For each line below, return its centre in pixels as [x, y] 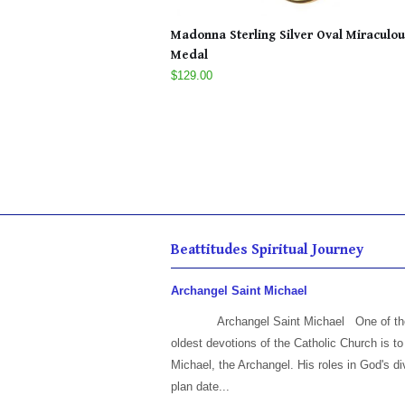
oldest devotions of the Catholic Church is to [287, 344]
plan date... [200, 387]
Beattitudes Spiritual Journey [267, 250]
